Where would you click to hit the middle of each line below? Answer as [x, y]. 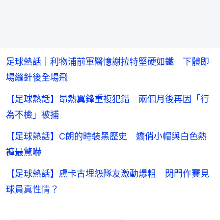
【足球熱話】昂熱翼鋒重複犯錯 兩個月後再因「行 [108, 99]
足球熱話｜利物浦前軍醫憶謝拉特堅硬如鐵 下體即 [108, 61]
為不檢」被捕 [32, 114]
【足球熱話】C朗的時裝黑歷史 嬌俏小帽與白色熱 [106, 136]
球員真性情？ [32, 189]
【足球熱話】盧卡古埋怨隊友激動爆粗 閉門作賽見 [108, 173]
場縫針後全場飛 [37, 77]
